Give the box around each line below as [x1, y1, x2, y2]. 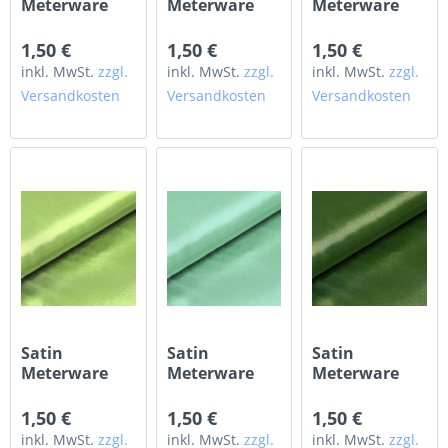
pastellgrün [312, 13, 405, 36]
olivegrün [312, 382, 389, 405]
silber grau [166, 13, 252, 36]
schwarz [21, 13, 88, 36]
